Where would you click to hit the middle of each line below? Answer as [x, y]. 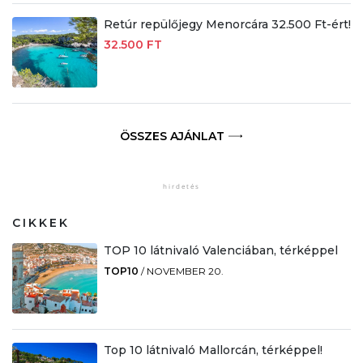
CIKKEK [41, 222]
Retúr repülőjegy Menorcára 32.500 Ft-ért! [227, 24]
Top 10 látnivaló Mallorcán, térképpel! [213, 350]
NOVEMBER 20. [185, 271]
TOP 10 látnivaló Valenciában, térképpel [220, 250]
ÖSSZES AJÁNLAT [172, 136]
